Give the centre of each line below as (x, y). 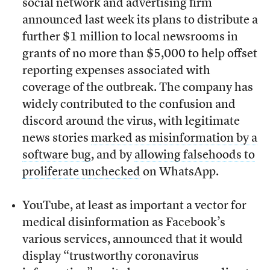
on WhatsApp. (179, 172)
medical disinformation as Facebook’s (124, 223)
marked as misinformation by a (174, 138)
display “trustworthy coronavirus (110, 256)
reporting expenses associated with (116, 71)
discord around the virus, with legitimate (131, 121)
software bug (56, 155)
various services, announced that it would (132, 240)
